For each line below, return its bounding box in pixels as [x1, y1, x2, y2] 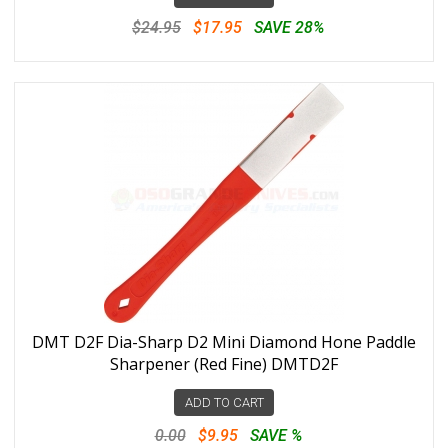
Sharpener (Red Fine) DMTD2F [110, 353, 338, 375]
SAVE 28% [254, 18, 324, 37]
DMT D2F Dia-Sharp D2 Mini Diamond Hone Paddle [32, 331, 416, 353]
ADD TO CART [184, 395, 264, 410]
